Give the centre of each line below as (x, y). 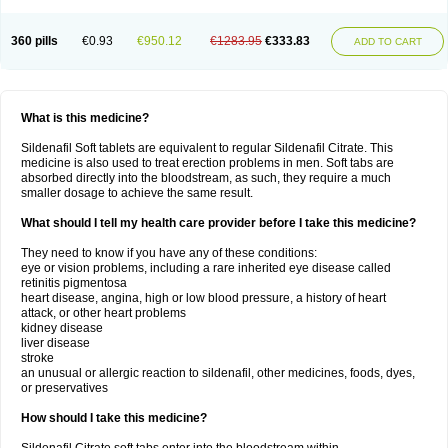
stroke (37, 358)
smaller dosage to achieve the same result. (137, 193)
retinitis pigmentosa (74, 283)
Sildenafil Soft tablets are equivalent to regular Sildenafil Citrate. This (207, 148)
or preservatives (64, 388)
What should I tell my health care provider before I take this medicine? (218, 223)
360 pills (34, 41)
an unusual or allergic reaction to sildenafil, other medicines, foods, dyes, (218, 373)
